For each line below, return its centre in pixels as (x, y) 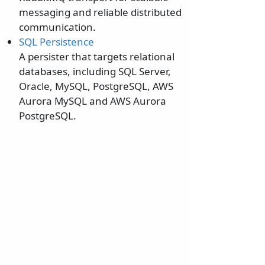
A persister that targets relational (97, 57)
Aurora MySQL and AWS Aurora (93, 101)
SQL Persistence (56, 42)
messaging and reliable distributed (100, 12)
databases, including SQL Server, (95, 72)
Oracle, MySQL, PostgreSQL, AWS (96, 86)
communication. (57, 27)
